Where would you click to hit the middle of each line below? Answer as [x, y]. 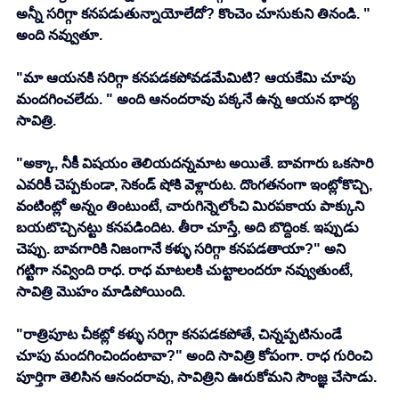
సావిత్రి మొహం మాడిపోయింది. [102, 292]
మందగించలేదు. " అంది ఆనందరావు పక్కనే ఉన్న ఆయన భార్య [189, 100]
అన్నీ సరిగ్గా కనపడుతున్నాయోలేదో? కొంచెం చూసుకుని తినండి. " [195, 14]
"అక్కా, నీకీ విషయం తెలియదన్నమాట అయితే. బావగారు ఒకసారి [196, 164]
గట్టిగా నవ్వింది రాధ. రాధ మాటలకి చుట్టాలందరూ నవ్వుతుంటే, [186, 271]
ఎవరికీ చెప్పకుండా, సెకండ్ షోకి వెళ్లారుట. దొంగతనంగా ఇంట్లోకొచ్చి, [196, 185]
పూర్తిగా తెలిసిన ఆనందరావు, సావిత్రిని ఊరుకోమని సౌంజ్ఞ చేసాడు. [198, 378]
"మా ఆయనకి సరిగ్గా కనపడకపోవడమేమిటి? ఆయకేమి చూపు [187, 78]
